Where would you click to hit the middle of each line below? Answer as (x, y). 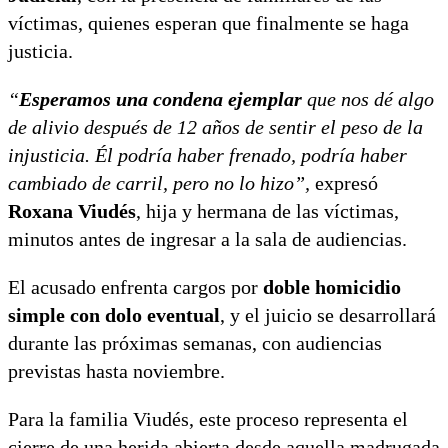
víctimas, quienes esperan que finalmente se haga (208, 22)
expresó (344, 182)
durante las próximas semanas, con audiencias (195, 342)
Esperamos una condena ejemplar (160, 98)
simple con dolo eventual (114, 314)
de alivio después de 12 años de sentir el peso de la (215, 126)
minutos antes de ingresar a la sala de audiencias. (207, 238)
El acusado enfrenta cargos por (135, 286)
